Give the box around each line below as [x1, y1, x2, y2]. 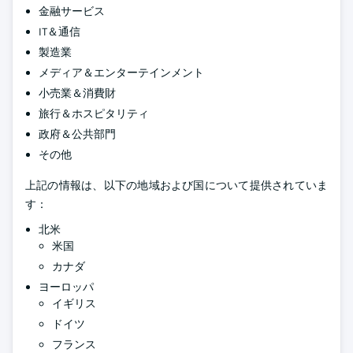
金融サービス [39, 4, 105, 18]
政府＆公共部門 [39, 127, 116, 141]
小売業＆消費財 [39, 86, 116, 100]
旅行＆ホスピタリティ [39, 106, 149, 121]
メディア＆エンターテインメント [39, 65, 204, 80]
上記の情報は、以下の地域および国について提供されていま [25, 178, 328, 192]
